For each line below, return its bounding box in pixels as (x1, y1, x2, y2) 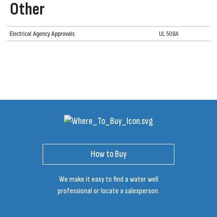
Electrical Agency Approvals (10, 29, 75, 38)
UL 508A (159, 29, 179, 38)
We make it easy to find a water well (59, 175, 158, 185)
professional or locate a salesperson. (58, 186, 159, 196)
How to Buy (90, 148, 127, 160)
